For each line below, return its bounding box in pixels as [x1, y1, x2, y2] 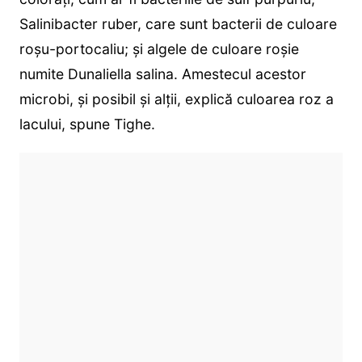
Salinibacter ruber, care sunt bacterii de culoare [19, 15, 337, 32]
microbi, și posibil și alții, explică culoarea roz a [19, 90, 334, 107]
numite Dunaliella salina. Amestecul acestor [19, 65, 306, 82]
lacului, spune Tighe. [19, 115, 155, 133]
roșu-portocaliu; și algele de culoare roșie [19, 40, 299, 57]
